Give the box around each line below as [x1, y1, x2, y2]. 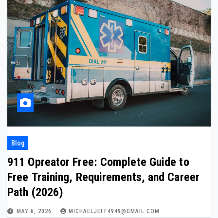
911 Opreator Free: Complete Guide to [7, 155, 189, 169]
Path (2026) [7, 185, 64, 199]
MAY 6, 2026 [17, 208, 54, 215]
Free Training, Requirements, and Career [7, 170, 200, 184]
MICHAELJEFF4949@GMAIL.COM [69, 208, 160, 215]
